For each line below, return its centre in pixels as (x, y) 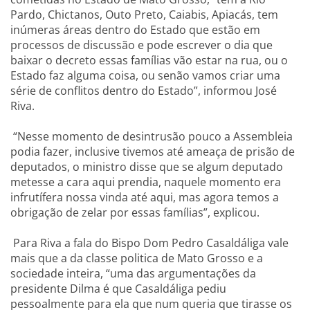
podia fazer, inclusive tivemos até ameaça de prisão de (153, 152)
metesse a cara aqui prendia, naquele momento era (146, 182)
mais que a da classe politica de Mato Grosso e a (137, 258)
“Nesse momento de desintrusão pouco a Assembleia (152, 136)
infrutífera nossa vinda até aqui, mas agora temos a (145, 197)
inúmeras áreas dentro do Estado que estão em (135, 30)
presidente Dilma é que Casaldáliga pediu (118, 289)
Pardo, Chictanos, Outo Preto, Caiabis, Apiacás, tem (144, 15)
